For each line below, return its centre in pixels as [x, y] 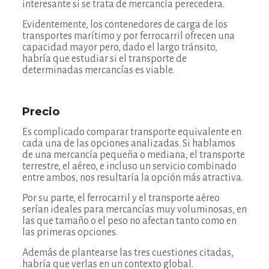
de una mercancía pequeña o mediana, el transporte [133, 155]
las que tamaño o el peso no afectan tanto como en [129, 221]
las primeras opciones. [70, 232]
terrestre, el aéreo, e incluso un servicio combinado [129, 166]
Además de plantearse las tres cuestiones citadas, [128, 253]
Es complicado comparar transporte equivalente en [131, 132]
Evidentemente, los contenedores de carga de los [125, 25]
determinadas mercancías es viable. [98, 70]
